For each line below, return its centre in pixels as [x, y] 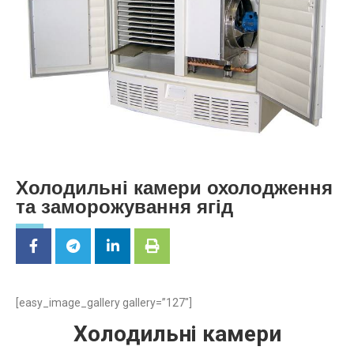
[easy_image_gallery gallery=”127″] [104, 303]
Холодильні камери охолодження [174, 188]
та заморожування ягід [124, 207]
